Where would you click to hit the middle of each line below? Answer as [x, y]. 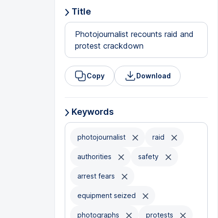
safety [149, 156]
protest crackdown [109, 46]
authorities [95, 156]
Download [153, 76]
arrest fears [97, 176]
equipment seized [107, 195]
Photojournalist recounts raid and [134, 34]
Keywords [91, 112]
